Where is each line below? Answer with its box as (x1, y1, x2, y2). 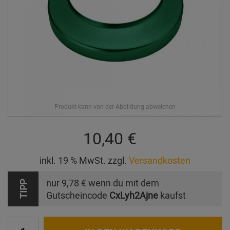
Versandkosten (129, 154, 190, 167)
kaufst (158, 189, 186, 202)
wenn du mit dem (86, 177, 159, 189)
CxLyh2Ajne (109, 189, 158, 202)
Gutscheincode (46, 189, 109, 202)
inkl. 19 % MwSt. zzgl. (40, 154, 129, 167)
